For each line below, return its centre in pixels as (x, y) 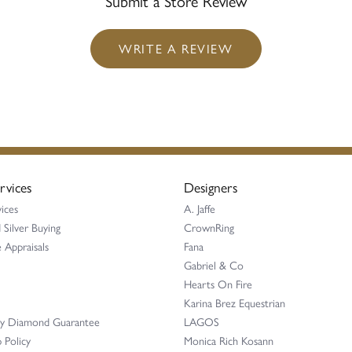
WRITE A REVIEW (176, 49)
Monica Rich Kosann (229, 341)
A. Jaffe (200, 209)
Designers (211, 187)
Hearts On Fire (218, 284)
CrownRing (209, 227)
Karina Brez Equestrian (235, 303)
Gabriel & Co (214, 265)
